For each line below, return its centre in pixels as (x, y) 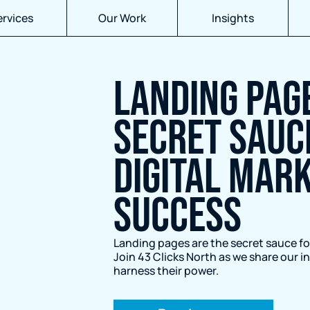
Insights (233, 18)
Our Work (122, 18)
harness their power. (166, 271)
